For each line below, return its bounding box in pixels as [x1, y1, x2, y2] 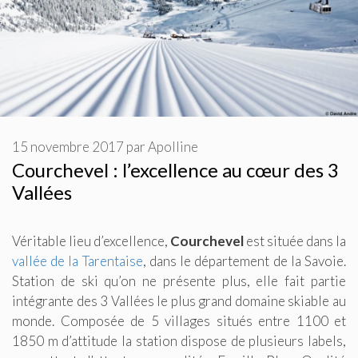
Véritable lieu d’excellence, [12, 232, 170, 249]
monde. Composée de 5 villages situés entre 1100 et [12, 312, 346, 329]
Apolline [148, 137, 198, 155]
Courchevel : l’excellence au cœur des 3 [12, 157, 339, 181]
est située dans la [244, 232, 346, 249]
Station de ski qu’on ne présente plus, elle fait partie [12, 272, 346, 289]
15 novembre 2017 [12, 137, 124, 155]
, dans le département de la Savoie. [142, 252, 347, 269]
